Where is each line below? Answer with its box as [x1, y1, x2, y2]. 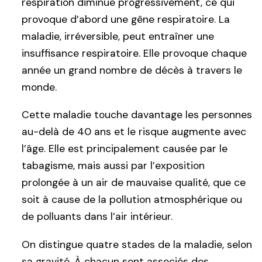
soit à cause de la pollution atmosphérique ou [22, 193, 242, 206]
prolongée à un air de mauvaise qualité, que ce [22, 176, 246, 189]
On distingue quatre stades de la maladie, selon [22, 237, 252, 251]
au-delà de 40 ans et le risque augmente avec [22, 125, 246, 139]
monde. [22, 80, 57, 94]
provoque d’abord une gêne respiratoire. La [22, 12, 230, 26]
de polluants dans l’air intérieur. [22, 210, 173, 223]
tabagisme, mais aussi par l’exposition [22, 159, 205, 173]
